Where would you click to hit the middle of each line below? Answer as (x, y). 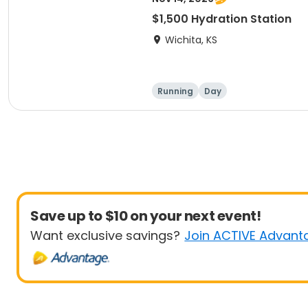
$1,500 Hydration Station (222, 19)
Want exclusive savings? (105, 235)
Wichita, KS (191, 40)
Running (175, 91)
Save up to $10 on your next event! (146, 216)
